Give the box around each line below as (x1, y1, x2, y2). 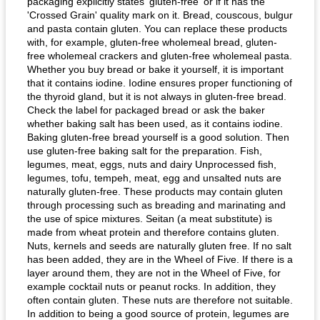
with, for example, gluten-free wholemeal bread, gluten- (27, 36, 277, 48)
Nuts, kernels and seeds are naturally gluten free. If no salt (27, 240, 291, 251)
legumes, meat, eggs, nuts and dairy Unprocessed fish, (27, 159, 276, 170)
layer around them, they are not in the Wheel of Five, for (27, 267, 281, 279)
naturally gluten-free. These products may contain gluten (27, 186, 283, 197)
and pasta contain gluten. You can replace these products (27, 23, 287, 34)
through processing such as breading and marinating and (27, 199, 286, 211)
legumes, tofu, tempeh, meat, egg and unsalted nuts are (27, 172, 281, 184)
